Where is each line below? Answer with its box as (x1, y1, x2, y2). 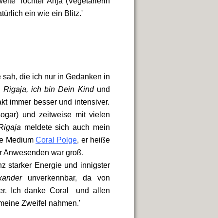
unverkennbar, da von (21, 174, 110, 182)
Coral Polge (36, 136, 77, 144)
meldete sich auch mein (20, 123, 110, 131)
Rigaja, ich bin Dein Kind (3, 85, 97, 93)
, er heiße (77, 136, 110, 144)
